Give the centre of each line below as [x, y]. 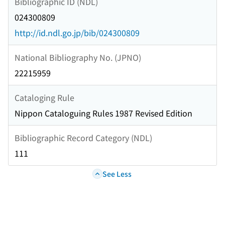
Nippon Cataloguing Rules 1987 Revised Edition [103, 113]
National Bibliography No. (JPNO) [78, 57]
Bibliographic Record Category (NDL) [83, 137]
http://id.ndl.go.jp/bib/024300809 [77, 33]
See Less [117, 174]
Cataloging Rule [44, 97]
